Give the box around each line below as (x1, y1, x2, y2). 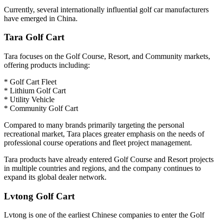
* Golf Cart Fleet (4, 78, 56, 86)
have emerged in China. (4, 14, 78, 23)
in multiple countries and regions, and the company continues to (4, 164, 201, 173)
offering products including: (4, 61, 90, 70)
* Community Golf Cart (4, 104, 78, 113)
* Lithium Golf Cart (4, 86, 66, 95)
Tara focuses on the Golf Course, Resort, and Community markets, (4, 52, 210, 61)
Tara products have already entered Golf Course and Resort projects (4, 155, 214, 164)
